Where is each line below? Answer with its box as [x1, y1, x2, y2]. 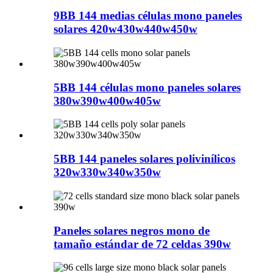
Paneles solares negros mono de [54, 224, 210, 237]
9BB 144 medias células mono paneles [54, 9, 242, 23]
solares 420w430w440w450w [54, 23, 197, 36]
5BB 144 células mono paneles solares [54, 80, 241, 94]
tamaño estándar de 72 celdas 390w [54, 237, 231, 250]
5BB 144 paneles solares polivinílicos [54, 152, 235, 166]
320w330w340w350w [54, 166, 161, 179]
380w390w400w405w [54, 94, 161, 107]
